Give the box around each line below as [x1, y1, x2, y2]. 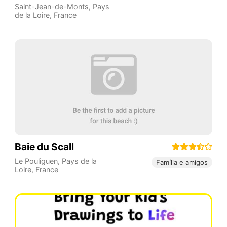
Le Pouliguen [14, 157, 58, 166]
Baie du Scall [14, 140, 74, 153]
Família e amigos [156, 158, 208, 166]
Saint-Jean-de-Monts [14, 2, 89, 11]
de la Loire [14, 11, 50, 20]
